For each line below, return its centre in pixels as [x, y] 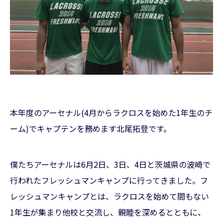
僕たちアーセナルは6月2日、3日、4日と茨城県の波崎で [110, 164]
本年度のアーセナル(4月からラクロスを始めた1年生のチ [111, 112]
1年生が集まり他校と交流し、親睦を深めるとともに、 [108, 212]
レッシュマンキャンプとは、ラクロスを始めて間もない [110, 196]
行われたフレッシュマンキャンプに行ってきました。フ [109, 180]
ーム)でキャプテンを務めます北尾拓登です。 [91, 128]
